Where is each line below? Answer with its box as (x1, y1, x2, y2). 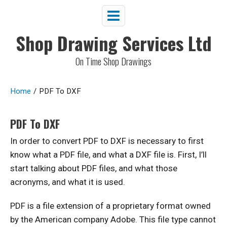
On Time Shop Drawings (75, 54, 152, 68)
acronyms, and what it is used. (10, 176, 125, 187)
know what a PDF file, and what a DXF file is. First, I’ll (10, 149, 207, 160)
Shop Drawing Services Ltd (15, 29, 212, 56)
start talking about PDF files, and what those (10, 163, 177, 173)
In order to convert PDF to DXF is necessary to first (10, 135, 204, 146)
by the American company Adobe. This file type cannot (10, 214, 216, 224)
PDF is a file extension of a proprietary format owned (10, 200, 211, 211)
